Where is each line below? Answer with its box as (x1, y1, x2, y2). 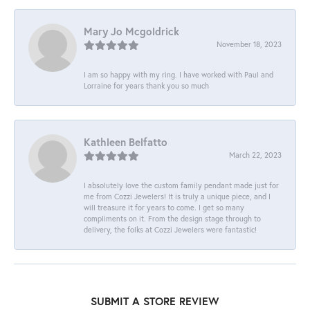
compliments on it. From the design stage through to (84, 212, 261, 224)
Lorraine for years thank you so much (84, 80, 209, 91)
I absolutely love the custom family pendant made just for (84, 179, 279, 190)
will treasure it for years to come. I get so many (84, 201, 244, 212)
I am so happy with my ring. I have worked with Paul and (84, 69, 273, 80)
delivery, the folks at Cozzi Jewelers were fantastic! (84, 224, 257, 235)
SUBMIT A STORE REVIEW (91, 293, 219, 308)
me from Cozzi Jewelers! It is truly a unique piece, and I (84, 190, 271, 201)
